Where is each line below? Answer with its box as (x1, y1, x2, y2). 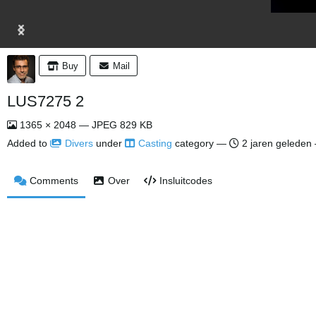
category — (172, 138, 229, 149)
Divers (65, 138, 93, 149)
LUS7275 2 (7, 92, 84, 110)
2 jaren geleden (242, 138, 312, 149)
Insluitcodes (159, 175, 212, 186)
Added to (7, 138, 50, 149)
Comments (30, 175, 78, 186)
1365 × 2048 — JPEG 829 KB (17, 119, 152, 130)
